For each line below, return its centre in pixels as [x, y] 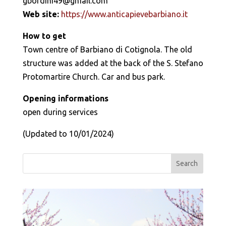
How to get [44, 36]
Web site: [41, 14]
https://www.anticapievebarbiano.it [124, 14]
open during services [60, 112]
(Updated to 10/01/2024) [68, 133]
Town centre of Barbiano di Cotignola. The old [107, 49]
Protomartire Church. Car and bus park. [94, 76]
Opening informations [65, 98]
